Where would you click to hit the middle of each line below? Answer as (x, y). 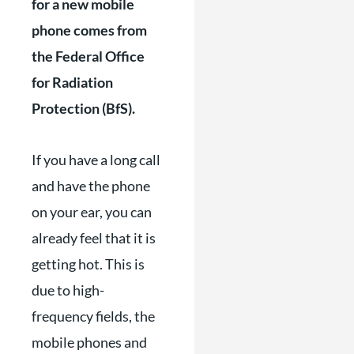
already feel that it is (94, 237)
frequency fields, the (93, 316)
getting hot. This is (88, 264)
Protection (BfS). (83, 108)
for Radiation (72, 82)
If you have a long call (96, 159)
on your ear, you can (92, 211)
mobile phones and (89, 342)
